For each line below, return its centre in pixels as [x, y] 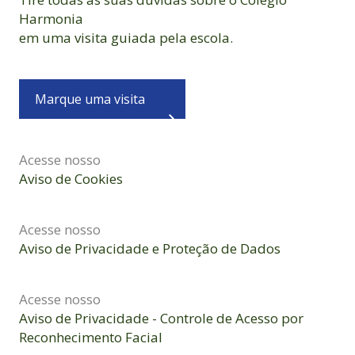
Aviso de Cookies [71, 179]
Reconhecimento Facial [91, 338]
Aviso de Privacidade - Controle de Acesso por [161, 319]
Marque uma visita [90, 99]
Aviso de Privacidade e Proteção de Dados [150, 249]
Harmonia [51, 19]
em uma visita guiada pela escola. [126, 38]
